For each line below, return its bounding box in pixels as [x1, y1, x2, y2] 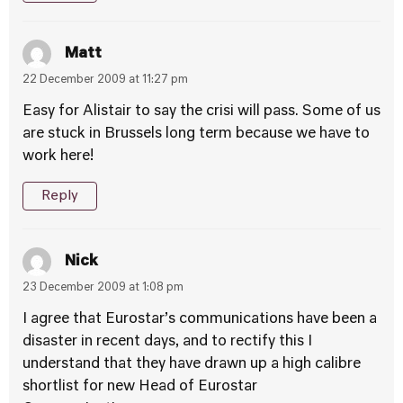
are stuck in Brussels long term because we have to [22, 127, 370, 141]
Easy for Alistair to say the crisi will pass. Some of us [22, 104, 381, 119]
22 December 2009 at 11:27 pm [22, 75, 188, 85]
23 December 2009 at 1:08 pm [22, 282, 184, 293]
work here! [22, 149, 94, 164]
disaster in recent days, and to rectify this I [22, 335, 312, 349]
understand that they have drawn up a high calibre [22, 357, 361, 372]
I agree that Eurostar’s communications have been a [22, 312, 377, 327]
